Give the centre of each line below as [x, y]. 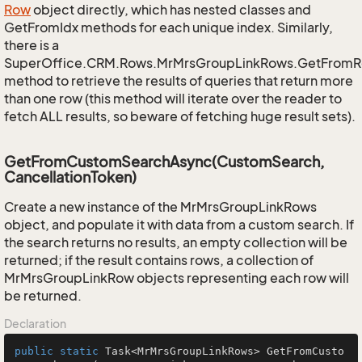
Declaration [35, 324]
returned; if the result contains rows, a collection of [159, 260]
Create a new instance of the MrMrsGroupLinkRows [160, 207]
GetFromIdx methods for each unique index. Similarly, [168, 27]
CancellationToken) [70, 177]
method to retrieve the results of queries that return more [179, 81]
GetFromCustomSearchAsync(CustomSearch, [164, 162]
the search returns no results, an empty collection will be [176, 242]
